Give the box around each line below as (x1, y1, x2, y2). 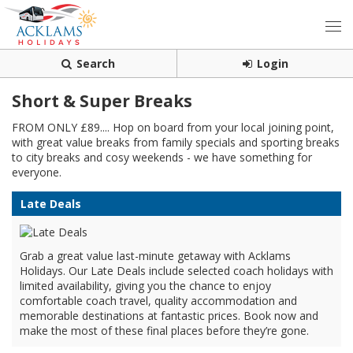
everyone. (12, 165, 61, 180)
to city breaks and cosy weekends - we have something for (12, 150, 312, 165)
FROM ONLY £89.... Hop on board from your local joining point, (12, 120, 334, 135)
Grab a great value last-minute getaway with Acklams (20, 248, 291, 263)
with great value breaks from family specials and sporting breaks (12, 135, 340, 150)
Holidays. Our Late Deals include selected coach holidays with (20, 263, 333, 278)
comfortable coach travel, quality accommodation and (20, 293, 297, 308)
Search (76, 56, 115, 71)
